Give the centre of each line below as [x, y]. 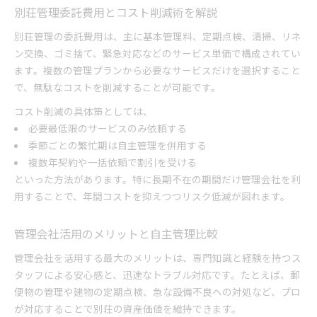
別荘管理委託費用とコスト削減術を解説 [116, 12]
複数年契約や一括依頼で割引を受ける [112, 162]
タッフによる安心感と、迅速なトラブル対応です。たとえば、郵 [157, 275]
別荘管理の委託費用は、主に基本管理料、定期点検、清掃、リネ [158, 36]
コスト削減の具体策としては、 [83, 111]
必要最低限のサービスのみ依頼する [107, 128]
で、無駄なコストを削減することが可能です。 [117, 87]
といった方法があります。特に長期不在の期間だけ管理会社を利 [157, 179]
